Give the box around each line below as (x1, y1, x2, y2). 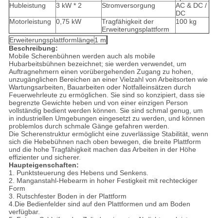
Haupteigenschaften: (8, 161, 79, 169)
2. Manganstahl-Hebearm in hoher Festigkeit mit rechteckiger (8, 177, 198, 185)
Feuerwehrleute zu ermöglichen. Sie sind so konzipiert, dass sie (8, 91, 205, 99)
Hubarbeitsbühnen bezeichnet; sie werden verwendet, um (8, 60, 186, 68)
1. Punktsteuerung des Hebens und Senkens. (8, 169, 148, 177)
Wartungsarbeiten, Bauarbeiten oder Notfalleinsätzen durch (8, 83, 191, 91)
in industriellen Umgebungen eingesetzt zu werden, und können (8, 114, 205, 123)
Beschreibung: (8, 44, 58, 53)
